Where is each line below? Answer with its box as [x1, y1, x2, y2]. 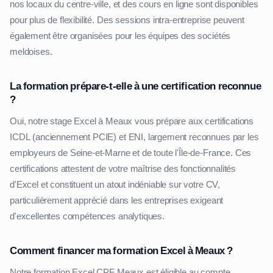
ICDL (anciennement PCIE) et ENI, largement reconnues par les [10, 131, 259, 144]
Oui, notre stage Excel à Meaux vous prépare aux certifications [10, 115, 254, 128]
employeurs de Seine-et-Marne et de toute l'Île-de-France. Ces [10, 147, 252, 160]
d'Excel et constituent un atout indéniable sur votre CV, [10, 179, 221, 191]
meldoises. [10, 46, 52, 58]
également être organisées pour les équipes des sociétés [10, 30, 231, 43]
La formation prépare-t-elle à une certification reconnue [10, 79, 261, 93]
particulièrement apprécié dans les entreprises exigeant [10, 194, 224, 207]
